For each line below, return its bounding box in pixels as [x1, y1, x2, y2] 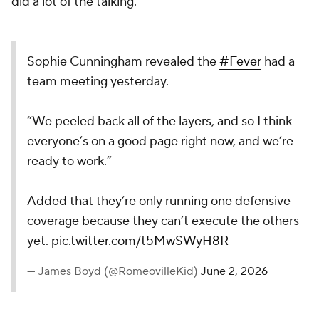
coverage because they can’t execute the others [27, 213, 299, 229]
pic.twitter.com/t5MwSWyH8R [51, 233, 229, 249]
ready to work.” [27, 153, 112, 169]
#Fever [219, 53, 261, 70]
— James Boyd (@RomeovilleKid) [27, 264, 201, 278]
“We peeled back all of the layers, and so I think [27, 113, 292, 130]
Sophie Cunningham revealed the [27, 53, 219, 70]
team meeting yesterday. [27, 73, 169, 90]
